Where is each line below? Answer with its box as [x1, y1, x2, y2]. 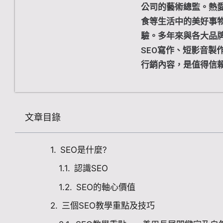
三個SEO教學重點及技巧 [62, 201, 155, 211]
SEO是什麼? [60, 144, 107, 155]
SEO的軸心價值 [76, 182, 135, 192]
